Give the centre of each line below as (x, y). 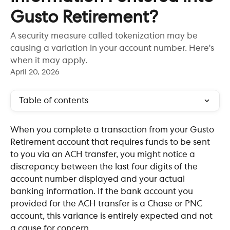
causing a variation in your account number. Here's (112, 48)
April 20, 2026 (35, 72)
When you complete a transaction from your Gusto (113, 130)
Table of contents (54, 101)
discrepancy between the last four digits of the (105, 167)
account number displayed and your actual (99, 179)
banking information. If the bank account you (103, 191)
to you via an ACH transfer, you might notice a (104, 155)
